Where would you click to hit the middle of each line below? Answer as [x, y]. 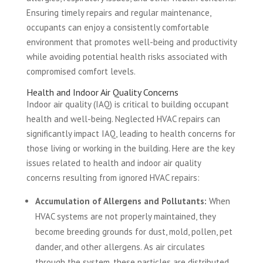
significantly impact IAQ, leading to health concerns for [131, 134]
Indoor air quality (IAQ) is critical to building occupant [127, 104]
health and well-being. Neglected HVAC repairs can [123, 119]
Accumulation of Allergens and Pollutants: [121, 201]
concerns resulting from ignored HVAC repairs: [113, 178]
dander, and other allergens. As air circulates [120, 247]
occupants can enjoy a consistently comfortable [117, 28]
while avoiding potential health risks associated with [127, 57]
